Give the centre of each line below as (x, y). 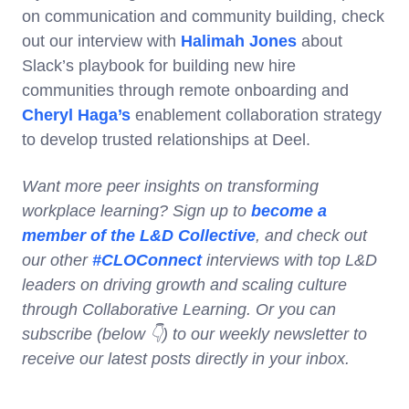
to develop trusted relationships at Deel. (166, 139)
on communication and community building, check (203, 16)
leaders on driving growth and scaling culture (184, 284)
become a (289, 210)
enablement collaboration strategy (256, 115)
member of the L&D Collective (139, 235)
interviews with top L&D (289, 260)
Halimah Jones (239, 41)
